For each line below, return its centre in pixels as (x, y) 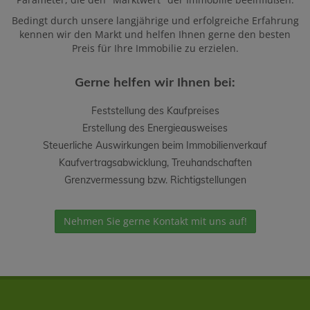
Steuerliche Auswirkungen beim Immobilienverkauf (155, 145)
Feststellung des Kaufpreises (155, 111)
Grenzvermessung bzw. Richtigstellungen (155, 180)
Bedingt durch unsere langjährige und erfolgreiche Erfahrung (155, 20)
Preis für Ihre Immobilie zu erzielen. (155, 48)
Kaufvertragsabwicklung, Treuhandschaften (155, 163)
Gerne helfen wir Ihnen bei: (155, 82)
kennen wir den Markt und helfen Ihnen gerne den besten (155, 34)
